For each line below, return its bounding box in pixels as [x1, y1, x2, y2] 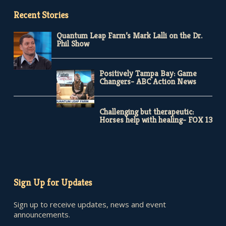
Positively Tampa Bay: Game [99, 68, 197, 79]
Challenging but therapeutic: [99, 106, 194, 117]
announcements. [13, 209, 70, 219]
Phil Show [56, 38, 89, 49]
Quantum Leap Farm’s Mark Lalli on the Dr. [56, 30, 202, 41]
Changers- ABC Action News [99, 76, 196, 87]
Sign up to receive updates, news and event [13, 199, 166, 209]
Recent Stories [13, 9, 68, 21]
